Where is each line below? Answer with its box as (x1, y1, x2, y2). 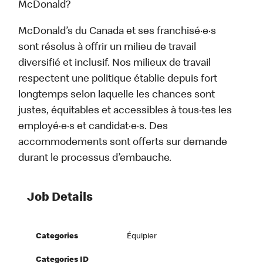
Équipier (127, 232, 157, 241)
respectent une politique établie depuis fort (18, 74, 218, 85)
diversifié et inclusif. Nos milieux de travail (18, 58, 211, 69)
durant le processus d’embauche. (18, 153, 172, 164)
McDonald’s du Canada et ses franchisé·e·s (18, 26, 217, 38)
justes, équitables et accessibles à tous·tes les (18, 106, 232, 117)
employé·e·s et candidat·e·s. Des (18, 122, 168, 133)
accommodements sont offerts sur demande (18, 137, 228, 149)
